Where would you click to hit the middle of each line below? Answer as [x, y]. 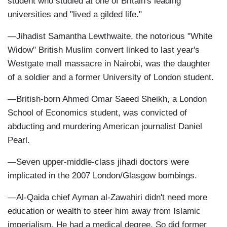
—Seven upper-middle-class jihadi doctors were [98, 162]
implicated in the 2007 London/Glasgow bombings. [102, 176]
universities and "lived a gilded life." [75, 15]
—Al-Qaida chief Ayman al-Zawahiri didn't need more [107, 198]
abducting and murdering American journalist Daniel [105, 127]
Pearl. [19, 140]
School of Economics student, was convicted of [97, 113]
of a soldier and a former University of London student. [111, 78]
